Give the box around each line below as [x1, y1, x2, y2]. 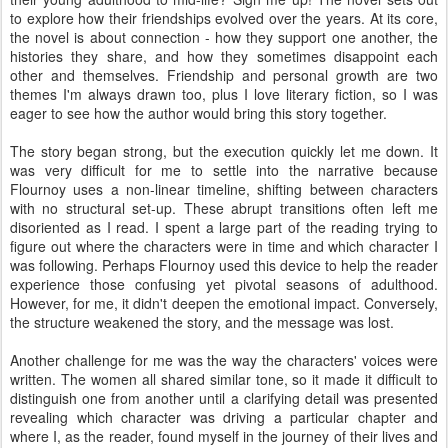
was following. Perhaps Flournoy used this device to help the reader [10, 254, 438, 275]
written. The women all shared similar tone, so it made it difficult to [10, 368, 438, 389]
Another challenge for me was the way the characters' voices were [10, 349, 438, 370]
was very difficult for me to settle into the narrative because [10, 159, 438, 180]
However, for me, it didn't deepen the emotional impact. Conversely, [10, 292, 438, 313]
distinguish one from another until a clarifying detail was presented [10, 387, 438, 408]
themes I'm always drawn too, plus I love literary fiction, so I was [10, 83, 438, 104]
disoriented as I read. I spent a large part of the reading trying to [10, 216, 438, 237]
